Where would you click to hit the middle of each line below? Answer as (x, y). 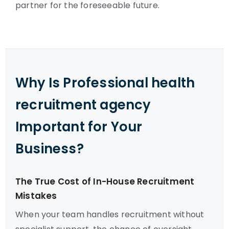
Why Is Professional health (105, 83)
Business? (50, 149)
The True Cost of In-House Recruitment (105, 181)
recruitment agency (83, 105)
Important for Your (79, 127)
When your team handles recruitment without (110, 214)
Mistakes (36, 196)
